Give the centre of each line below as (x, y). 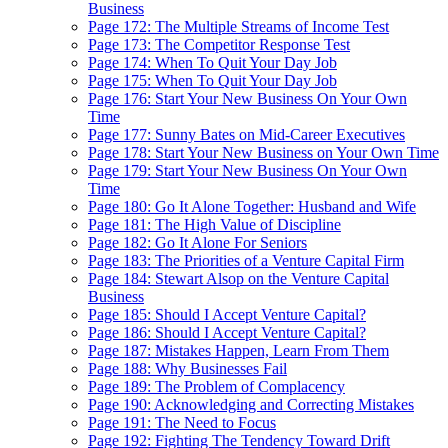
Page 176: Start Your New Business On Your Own (247, 98)
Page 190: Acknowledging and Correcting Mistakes (251, 404)
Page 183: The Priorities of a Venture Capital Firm (246, 260)
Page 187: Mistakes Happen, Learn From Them (238, 350)
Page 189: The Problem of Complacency (216, 386)
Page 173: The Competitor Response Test (219, 44)
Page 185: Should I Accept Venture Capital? (227, 314)
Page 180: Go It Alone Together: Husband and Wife (252, 206)
